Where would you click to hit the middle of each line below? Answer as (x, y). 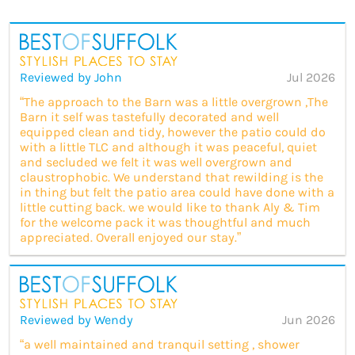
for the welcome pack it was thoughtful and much (165, 222)
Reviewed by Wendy (76, 319)
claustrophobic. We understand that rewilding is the (172, 177)
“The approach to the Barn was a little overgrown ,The (174, 101)
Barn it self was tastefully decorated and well (149, 116)
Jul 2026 (311, 77)
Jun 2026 (309, 319)
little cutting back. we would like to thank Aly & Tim (170, 207)
